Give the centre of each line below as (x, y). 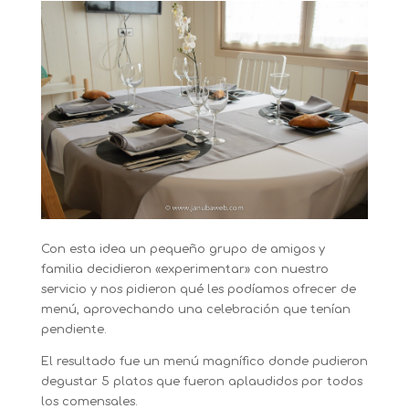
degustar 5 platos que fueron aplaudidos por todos (201, 381)
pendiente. (73, 329)
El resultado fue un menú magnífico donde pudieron (204, 361)
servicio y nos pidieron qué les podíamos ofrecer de (198, 289)
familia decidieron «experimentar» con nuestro (184, 269)
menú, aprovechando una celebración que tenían (195, 309)
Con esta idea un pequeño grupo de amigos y (183, 249)
